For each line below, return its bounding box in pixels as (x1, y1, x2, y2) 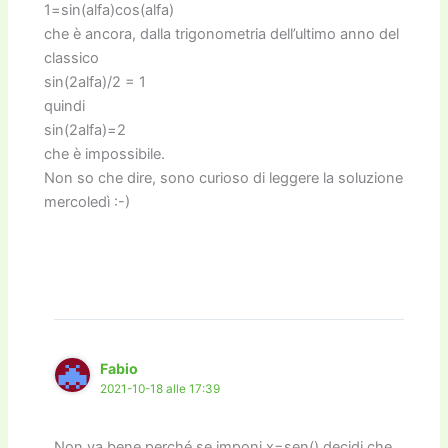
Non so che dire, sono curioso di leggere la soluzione (44, 168, 404, 187)
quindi (44, 96, 86, 115)
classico (44, 48, 100, 67)
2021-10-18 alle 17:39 (100, 381, 221, 396)
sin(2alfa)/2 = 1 (44, 72, 147, 91)
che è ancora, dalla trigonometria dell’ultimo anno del (44, 24, 400, 43)
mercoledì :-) (44, 192, 131, 211)
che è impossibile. (44, 144, 166, 163)
